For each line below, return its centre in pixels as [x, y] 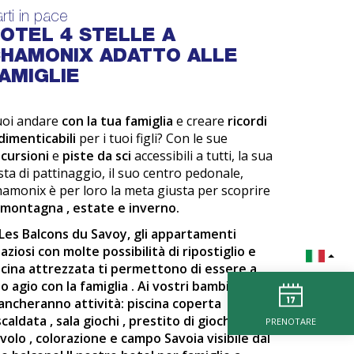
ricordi [247, 121]
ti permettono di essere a [177, 269]
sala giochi [89, 321]
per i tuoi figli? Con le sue [153, 138]
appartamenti [193, 234]
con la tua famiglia [119, 121]
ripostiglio [215, 251]
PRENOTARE [291, 321]
